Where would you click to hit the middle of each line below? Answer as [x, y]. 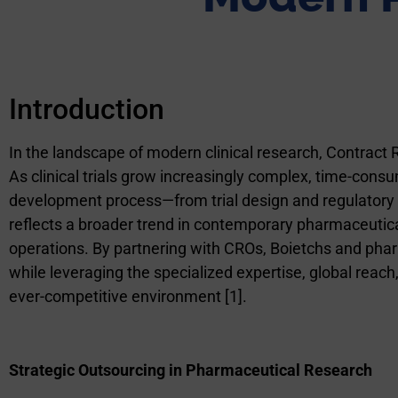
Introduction [87, 110]
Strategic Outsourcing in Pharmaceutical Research [191, 370]
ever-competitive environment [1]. [128, 297]
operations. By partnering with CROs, [139, 249]
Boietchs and [318, 249]
